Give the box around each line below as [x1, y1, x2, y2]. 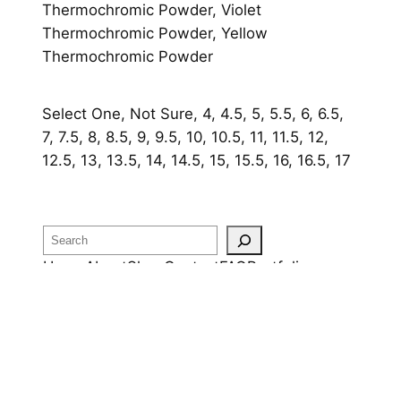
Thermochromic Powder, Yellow [41, 23, 268, 42]
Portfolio [247, 258, 308, 277]
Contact [164, 258, 219, 277]
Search [42, 227, 91, 246]
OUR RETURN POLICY [123, 322, 278, 341]
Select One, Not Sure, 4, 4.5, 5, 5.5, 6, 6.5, [41, 104, 344, 123]
